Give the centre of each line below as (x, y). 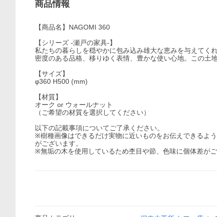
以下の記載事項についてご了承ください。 (99, 128)
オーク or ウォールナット (74, 105)
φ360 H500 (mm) (61, 81)
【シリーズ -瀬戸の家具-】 (76, 43)
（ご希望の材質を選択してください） (93, 112)
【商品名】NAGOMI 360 (72, 27)
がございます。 (59, 143)
